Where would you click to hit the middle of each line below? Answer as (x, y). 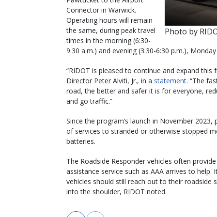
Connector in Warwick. (101, 10)
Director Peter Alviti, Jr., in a (110, 80)
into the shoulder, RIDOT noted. (116, 191)
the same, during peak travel (111, 30)
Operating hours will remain (109, 20)
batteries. (81, 141)
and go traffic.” (89, 101)
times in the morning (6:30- (108, 40)
